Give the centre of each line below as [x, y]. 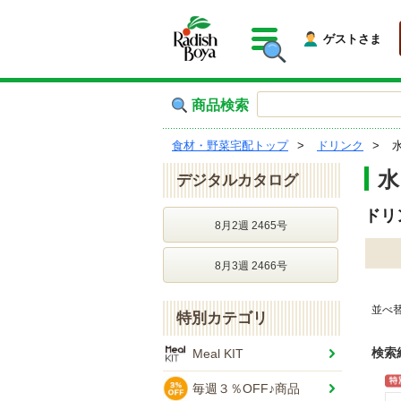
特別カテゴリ [222, 318]
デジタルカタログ [237, 180]
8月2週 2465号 [251, 226]
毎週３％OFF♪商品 [246, 388]
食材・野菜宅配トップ [230, 145]
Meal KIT [218, 354]
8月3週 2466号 [251, 266]
